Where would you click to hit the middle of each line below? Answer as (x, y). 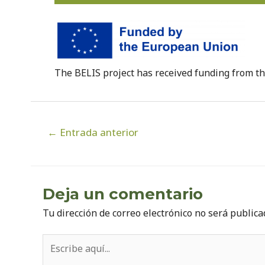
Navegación (56, 127)
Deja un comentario (123, 194)
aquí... (54, 254)
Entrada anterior (98, 132)
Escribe (58, 240)
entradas (50, 154)
